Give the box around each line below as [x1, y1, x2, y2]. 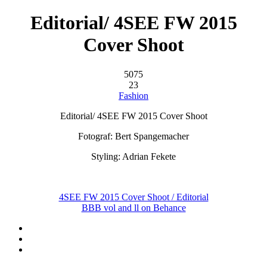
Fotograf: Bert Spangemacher [78, 131, 189, 141]
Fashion [119, 90, 148, 101]
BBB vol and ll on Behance [81, 202, 186, 213]
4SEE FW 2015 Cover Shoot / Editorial [58, 191, 209, 202]
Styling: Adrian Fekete [91, 151, 176, 162]
